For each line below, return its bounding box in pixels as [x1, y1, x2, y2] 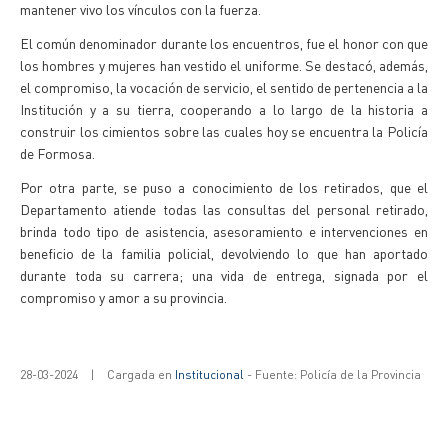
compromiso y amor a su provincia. [20, 288, 227, 306]
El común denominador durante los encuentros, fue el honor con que [20, 34, 428, 52]
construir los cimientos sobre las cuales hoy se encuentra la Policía [20, 122, 428, 140]
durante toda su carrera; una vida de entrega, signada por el [20, 266, 428, 284]
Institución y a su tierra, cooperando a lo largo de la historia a [20, 100, 428, 118]
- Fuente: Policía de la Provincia [244, 367, 421, 382]
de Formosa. [20, 144, 95, 162]
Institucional [175, 367, 244, 382]
